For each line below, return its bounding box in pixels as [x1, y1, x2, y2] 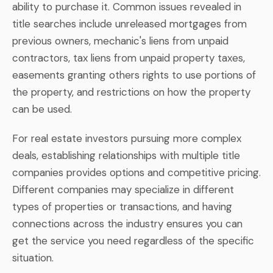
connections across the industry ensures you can [12, 216, 243, 230]
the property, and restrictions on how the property [12, 85, 250, 99]
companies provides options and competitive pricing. [12, 165, 261, 179]
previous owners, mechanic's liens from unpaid [12, 34, 229, 48]
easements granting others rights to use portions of [12, 68, 256, 82]
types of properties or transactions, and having [12, 199, 232, 213]
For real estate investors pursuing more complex [12, 131, 241, 145]
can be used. [12, 102, 72, 116]
